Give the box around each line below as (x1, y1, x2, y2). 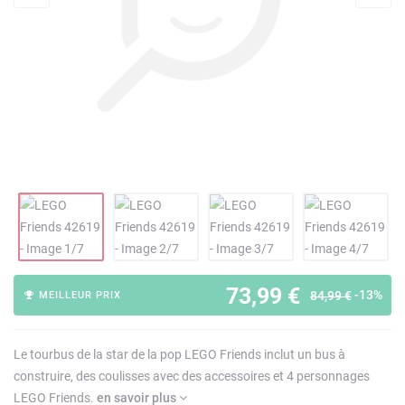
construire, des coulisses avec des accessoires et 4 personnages (14, 369, 370, 383)
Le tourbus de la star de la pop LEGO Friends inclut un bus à (14, 347, 345, 362)
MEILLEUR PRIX (35, 289, 122, 301)
